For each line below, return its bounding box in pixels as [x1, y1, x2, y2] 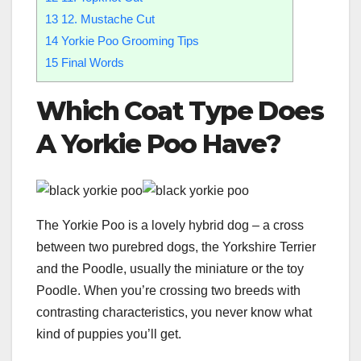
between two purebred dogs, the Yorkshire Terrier [36, 239, 316, 254]
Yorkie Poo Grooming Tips [58, 34, 199, 48]
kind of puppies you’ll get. [36, 326, 181, 341]
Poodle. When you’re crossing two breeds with [36, 283, 301, 297]
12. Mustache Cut [58, 12, 155, 27]
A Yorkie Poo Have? [36, 128, 280, 160]
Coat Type [124, 95, 253, 127]
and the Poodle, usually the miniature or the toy [36, 261, 304, 276]
